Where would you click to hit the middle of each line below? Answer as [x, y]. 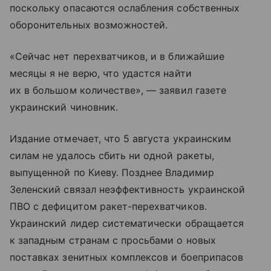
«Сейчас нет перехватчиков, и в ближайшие [117, 57]
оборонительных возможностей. [89, 25]
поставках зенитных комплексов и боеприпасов [127, 257]
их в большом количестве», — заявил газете [118, 90]
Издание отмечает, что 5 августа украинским [121, 139]
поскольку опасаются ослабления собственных [125, 8]
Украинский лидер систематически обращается [127, 224]
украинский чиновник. [64, 107]
